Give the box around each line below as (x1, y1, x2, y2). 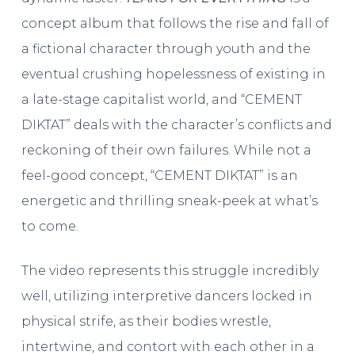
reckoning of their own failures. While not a (21, 142, 311, 158)
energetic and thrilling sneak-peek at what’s (21, 193, 318, 208)
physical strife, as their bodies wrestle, (21, 313, 271, 329)
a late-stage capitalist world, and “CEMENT (21, 91, 302, 107)
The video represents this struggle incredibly (21, 262, 319, 278)
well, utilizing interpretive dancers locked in (21, 288, 312, 303)
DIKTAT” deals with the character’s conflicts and (21, 116, 332, 132)
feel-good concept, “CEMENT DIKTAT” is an (21, 167, 298, 183)
